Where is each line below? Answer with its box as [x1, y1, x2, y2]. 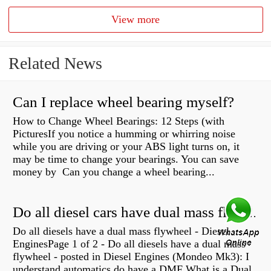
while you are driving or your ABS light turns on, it [13, 140, 240, 153]
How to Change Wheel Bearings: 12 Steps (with [13, 115, 224, 128]
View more [111, 13, 160, 26]
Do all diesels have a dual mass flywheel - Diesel [13, 225, 229, 238]
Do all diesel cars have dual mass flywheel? [246, 207, 256, 220]
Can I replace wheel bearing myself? [13, 94, 234, 111]
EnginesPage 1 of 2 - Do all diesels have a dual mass [13, 238, 246, 250]
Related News [8, 54, 102, 73]
